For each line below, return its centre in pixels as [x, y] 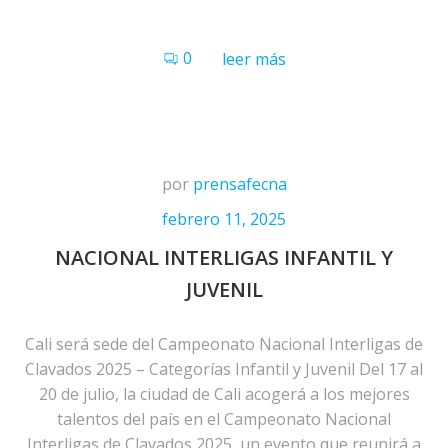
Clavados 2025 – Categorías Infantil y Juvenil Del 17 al [224, 369]
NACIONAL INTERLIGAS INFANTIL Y [224, 257]
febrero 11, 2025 [224, 219]
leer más [253, 59]
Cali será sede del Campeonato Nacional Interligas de [224, 344]
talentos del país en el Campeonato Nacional [224, 419]
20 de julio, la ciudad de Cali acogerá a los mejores [224, 394]
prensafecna [239, 184]
